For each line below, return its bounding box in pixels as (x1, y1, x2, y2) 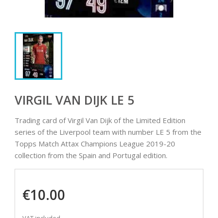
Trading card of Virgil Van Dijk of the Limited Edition (15, 115, 185, 126)
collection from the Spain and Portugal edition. (15, 150, 167, 161)
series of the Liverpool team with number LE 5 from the (15, 127, 201, 137)
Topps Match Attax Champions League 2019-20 (15, 139, 175, 149)
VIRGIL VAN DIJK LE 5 (15, 91, 134, 109)
